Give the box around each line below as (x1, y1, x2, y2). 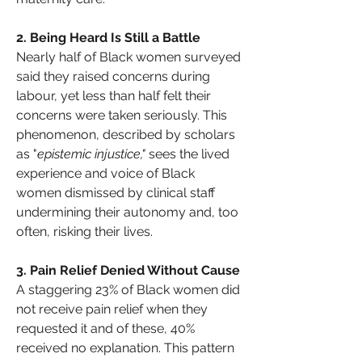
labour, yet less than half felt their (16, 87, 211, 103)
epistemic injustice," (37, 145, 145, 162)
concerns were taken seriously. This (16, 107, 227, 123)
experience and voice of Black (16, 165, 195, 181)
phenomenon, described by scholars (16, 126, 235, 142)
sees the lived (145, 145, 229, 162)
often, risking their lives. (16, 223, 153, 239)
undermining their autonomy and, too (16, 204, 238, 220)
